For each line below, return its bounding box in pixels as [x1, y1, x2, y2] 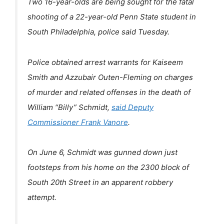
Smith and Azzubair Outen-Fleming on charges [27, 72, 193, 82]
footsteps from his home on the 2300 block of [27, 162, 189, 172]
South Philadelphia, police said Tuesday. [27, 26, 169, 36]
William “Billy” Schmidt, [27, 102, 111, 112]
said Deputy [111, 102, 153, 112]
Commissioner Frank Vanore [27, 117, 128, 127]
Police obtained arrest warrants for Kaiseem [27, 57, 183, 67]
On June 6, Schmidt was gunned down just [27, 147, 177, 157]
